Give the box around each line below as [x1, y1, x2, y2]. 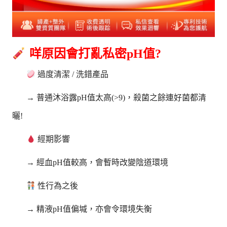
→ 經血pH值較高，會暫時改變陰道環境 [26, 158, 169, 167]
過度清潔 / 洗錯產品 [35, 70, 109, 79]
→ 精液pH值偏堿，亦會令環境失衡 [26, 205, 153, 214]
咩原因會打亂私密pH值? [26, 47, 161, 61]
